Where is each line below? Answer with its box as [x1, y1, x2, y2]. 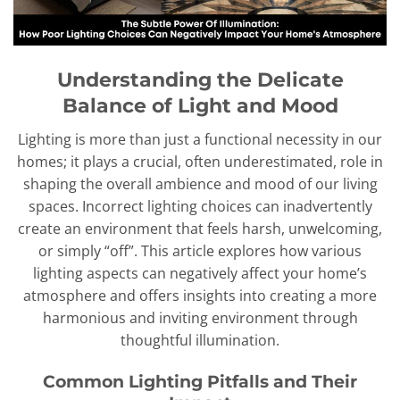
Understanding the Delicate [56, 66, 344, 92]
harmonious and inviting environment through [42, 308, 358, 329]
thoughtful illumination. [121, 330, 279, 351]
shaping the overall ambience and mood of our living [22, 174, 378, 195]
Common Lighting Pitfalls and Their [43, 370, 357, 392]
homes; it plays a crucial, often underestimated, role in [17, 152, 383, 172]
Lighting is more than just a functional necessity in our [18, 129, 382, 150]
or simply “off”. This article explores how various [38, 241, 362, 262]
